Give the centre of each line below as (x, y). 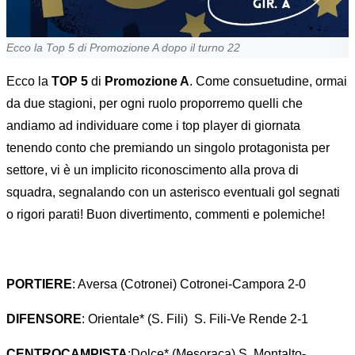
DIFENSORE (44, 319)
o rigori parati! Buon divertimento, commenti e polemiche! (167, 215)
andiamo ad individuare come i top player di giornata (153, 126)
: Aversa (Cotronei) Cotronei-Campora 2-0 (189, 284)
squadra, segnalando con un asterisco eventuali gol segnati (173, 193)
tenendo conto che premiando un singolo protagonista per (168, 148)
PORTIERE (39, 284)
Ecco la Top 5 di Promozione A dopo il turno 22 (123, 48)
